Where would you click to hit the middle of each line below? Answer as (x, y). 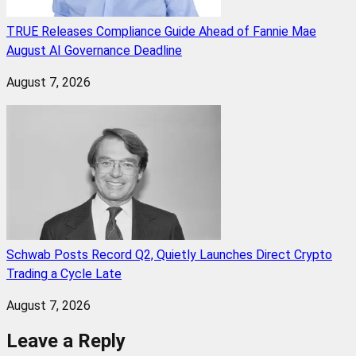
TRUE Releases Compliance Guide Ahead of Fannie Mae (161, 32)
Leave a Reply (66, 341)
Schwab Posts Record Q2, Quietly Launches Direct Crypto (169, 255)
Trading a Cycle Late (64, 274)
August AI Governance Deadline (94, 51)
